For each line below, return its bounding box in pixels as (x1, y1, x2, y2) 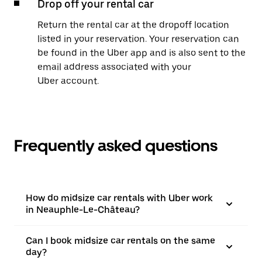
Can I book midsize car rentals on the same (26, 235, 215, 246)
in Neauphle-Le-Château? (26, 204, 140, 215)
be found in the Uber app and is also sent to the (37, 47, 246, 58)
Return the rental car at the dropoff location (37, 19, 229, 30)
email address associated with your (37, 61, 191, 73)
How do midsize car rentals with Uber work (26, 192, 213, 204)
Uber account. (37, 75, 99, 87)
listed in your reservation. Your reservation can (37, 33, 239, 44)
